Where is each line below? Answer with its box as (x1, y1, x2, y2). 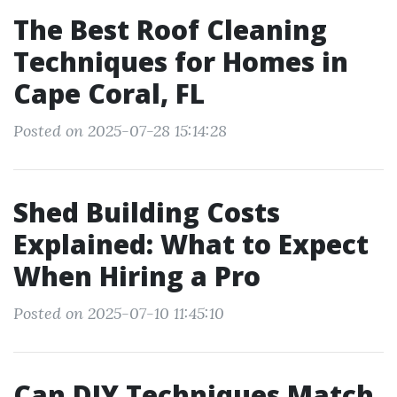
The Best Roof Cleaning (13, 12, 327, 48)
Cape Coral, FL (13, 75, 205, 112)
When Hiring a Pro (13, 258, 261, 294)
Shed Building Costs (13, 194, 280, 230)
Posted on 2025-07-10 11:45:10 (13, 303, 224, 323)
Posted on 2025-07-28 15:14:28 (13, 121, 227, 141)
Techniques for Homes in (13, 43, 348, 80)
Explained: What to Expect (13, 226, 369, 262)
